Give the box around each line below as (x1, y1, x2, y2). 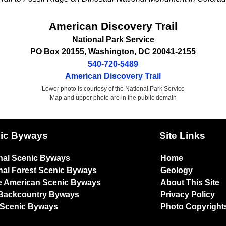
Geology (160, 166, 193, 175)
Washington (88, 47, 134, 56)
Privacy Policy (160, 190, 215, 199)
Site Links (159, 130, 206, 141)
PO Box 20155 (30, 47, 84, 56)
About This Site (160, 178, 220, 187)
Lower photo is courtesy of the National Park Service (41, 85, 185, 92)
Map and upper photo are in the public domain (49, 94, 177, 101)
